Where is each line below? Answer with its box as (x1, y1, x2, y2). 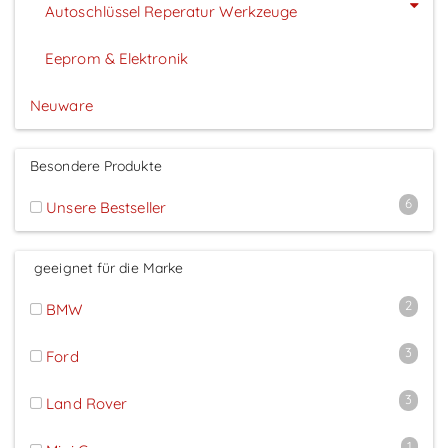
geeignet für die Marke (30, 258, 184, 277)
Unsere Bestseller (42, 197, 166, 217)
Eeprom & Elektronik (45, 48, 188, 68)
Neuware (30, 95, 93, 115)
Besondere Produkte (30, 156, 162, 175)
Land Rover (46, 393, 128, 413)
